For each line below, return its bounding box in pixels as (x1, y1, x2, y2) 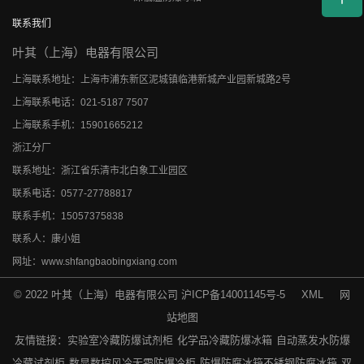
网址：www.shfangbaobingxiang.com (12, 255, 177, 267)
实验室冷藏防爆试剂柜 (67, 333, 173, 346)
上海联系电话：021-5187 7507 (12, 96, 149, 108)
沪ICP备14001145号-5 (181, 288, 285, 301)
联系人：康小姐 (12, 232, 80, 245)
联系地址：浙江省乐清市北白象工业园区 (12, 164, 188, 176)
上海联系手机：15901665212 (12, 119, 143, 131)
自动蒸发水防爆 (275, 333, 350, 346)
